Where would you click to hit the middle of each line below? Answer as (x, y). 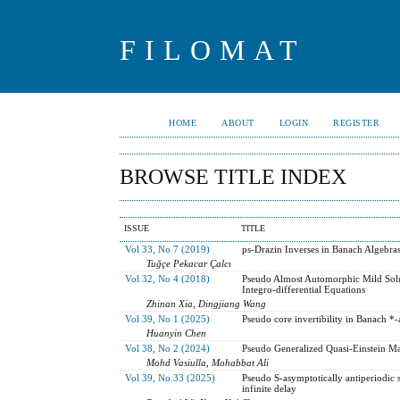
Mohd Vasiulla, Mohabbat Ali (208, 362)
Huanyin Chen (177, 333)
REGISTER (357, 123)
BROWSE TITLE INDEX (233, 177)
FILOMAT (213, 50)
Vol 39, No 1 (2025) (167, 318)
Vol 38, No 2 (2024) (167, 348)
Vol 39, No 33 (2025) (170, 377)
